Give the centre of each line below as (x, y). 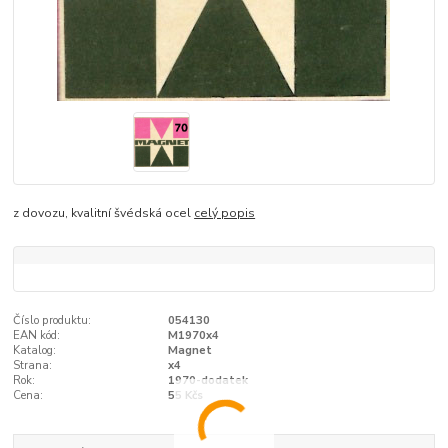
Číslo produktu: (52, 321)
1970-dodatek (207, 381)
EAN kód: (37, 336)
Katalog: (35, 351)
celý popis (225, 212)
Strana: (33, 366)
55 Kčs (185, 396)
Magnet (189, 351)
